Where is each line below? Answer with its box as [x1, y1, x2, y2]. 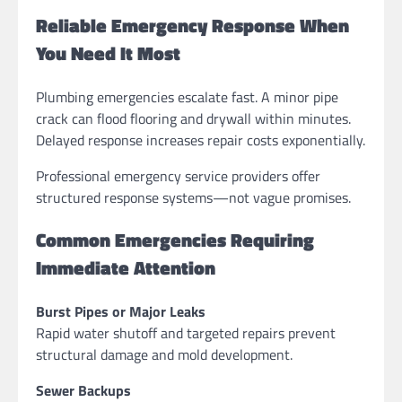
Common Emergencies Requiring [36, 225, 314, 255]
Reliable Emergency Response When [36, 10, 349, 39]
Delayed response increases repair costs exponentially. [36, 128, 365, 151]
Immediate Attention [36, 253, 215, 283]
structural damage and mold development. [36, 344, 293, 366]
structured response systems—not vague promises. [36, 186, 351, 208]
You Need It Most [36, 38, 180, 67]
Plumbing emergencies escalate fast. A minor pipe [36, 85, 338, 108]
